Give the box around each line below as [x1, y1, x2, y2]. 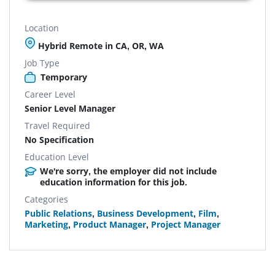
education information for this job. [40, 176, 187, 188]
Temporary [41, 71, 87, 83]
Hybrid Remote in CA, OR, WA [36, 39, 164, 52]
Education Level [25, 150, 89, 163]
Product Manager [73, 218, 146, 230]
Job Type [25, 56, 60, 69]
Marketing [25, 218, 68, 230]
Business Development [97, 207, 193, 219]
